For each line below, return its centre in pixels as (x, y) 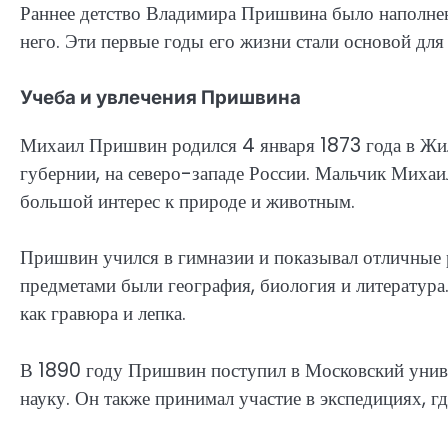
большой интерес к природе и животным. (187, 201)
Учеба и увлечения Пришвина (160, 98)
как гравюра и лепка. (103, 314)
